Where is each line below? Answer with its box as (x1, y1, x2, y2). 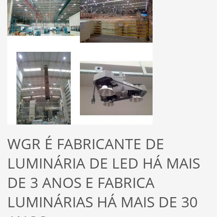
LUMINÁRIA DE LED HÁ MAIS (7, 153, 200, 173)
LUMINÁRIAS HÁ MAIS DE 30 (7, 191, 198, 212)
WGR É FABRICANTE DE (7, 133, 164, 154)
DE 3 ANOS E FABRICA (7, 172, 155, 192)
